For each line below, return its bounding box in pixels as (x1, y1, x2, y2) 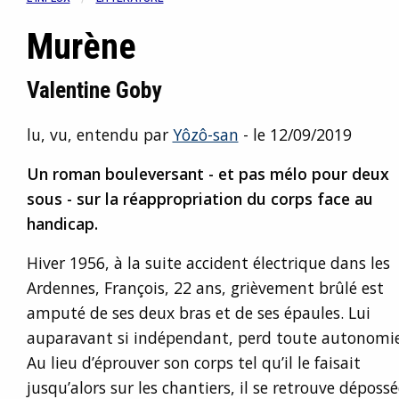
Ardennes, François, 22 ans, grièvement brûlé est (26, 277, 384, 298)
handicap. (26, 213, 98, 234)
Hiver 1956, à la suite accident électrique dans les (26, 252, 390, 273)
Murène (26, 26, 136, 68)
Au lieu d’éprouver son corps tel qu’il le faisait (26, 352, 361, 373)
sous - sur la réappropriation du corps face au (26, 188, 373, 209)
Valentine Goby (26, 77, 161, 103)
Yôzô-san (172, 124, 239, 145)
